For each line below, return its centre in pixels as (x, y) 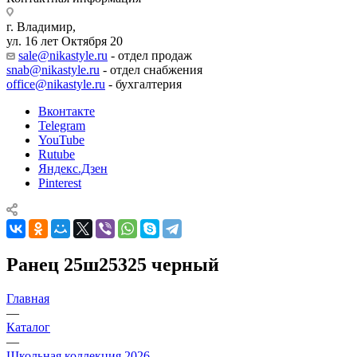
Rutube (57, 154)
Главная (28, 298)
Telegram (62, 125)
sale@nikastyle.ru (63, 55)
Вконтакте (67, 111)
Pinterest (60, 182)
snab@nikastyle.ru (53, 69)
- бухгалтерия (143, 84)
